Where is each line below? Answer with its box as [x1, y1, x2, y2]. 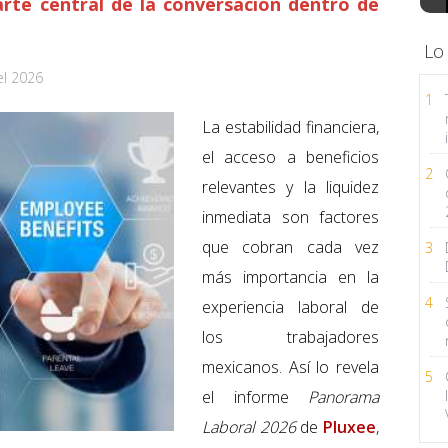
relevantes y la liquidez [202, 176, 379, 199]
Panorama [308, 386, 379, 409]
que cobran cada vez [202, 236, 379, 259]
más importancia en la [202, 266, 379, 289]
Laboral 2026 [202, 416, 296, 439]
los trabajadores [202, 326, 379, 349]
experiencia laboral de [202, 296, 379, 319]
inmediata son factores [202, 206, 379, 229]
